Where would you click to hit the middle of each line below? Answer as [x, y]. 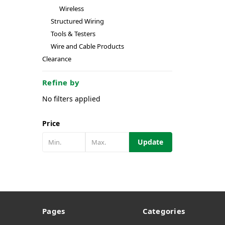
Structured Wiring [77, 21]
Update [151, 142]
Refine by [61, 82]
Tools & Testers [73, 34]
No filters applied [71, 98]
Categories [163, 211]
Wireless [71, 9]
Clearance [57, 59]
